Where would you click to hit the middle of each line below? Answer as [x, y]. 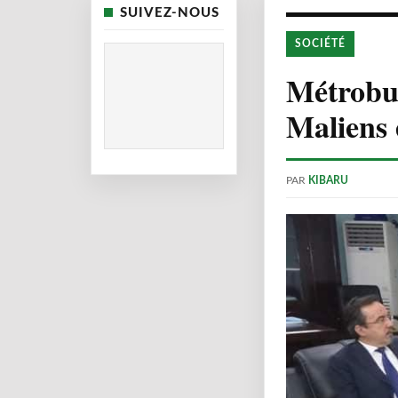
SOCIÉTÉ [320, 44]
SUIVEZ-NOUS [170, 13]
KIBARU [328, 180]
